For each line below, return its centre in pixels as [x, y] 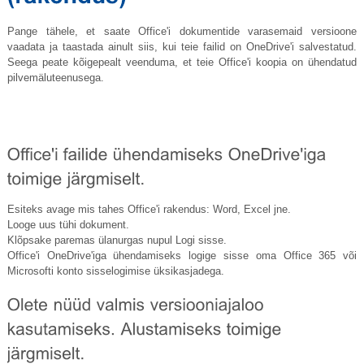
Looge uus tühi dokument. [68, 225]
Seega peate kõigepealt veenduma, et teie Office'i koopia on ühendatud [182, 63]
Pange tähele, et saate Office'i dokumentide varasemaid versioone [182, 32]
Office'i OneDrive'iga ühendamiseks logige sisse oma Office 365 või [182, 256]
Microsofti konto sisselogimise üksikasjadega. [115, 271]
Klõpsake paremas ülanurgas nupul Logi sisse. [117, 240]
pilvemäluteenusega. [55, 78]
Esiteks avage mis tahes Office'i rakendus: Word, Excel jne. [149, 210]
